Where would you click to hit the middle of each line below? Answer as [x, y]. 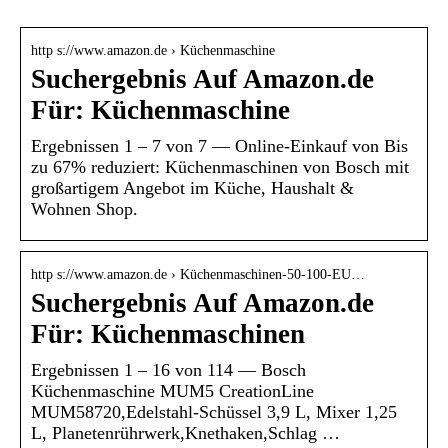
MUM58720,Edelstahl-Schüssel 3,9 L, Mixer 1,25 [214, 411]
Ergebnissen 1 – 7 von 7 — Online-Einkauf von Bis [219, 145]
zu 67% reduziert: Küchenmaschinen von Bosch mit [220, 166]
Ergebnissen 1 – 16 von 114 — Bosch [168, 369]
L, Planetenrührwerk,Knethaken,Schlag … [185, 432]
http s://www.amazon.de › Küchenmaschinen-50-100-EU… [198, 274]
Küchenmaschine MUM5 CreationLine [172, 390]
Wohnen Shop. [84, 208]
